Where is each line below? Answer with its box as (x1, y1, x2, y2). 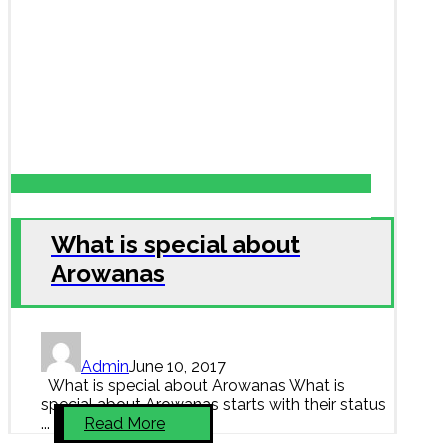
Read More (84, 413, 165, 433)
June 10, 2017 (129, 356, 226, 376)
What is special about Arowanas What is (41, 375, 345, 395)
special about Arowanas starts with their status (41, 394, 386, 414)
